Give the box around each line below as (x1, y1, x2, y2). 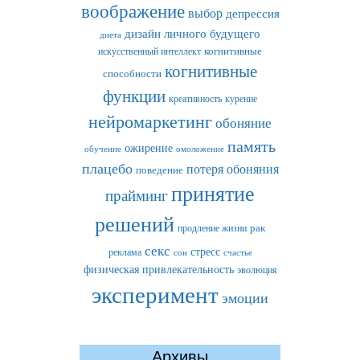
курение (225, 93, 257, 104)
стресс (190, 246, 220, 258)
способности (103, 68, 162, 80)
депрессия (225, 6, 280, 20)
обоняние (215, 115, 272, 131)
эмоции (222, 290, 268, 306)
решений (95, 213, 174, 236)
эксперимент (92, 282, 219, 308)
